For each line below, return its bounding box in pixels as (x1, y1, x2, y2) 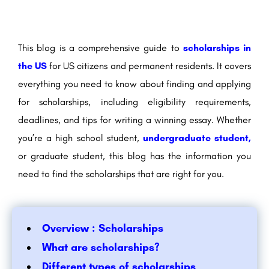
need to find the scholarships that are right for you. (18, 168, 224, 180)
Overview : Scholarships (42, 222, 163, 235)
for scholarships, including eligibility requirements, (18, 96, 251, 108)
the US (18, 60, 47, 72)
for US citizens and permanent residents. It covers (47, 60, 252, 72)
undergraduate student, (142, 132, 252, 144)
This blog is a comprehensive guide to (18, 42, 180, 54)
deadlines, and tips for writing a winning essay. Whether (18, 114, 251, 126)
